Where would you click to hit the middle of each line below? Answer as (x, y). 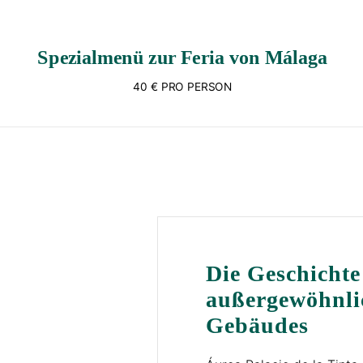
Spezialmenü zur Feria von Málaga (182, 58)
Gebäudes (257, 326)
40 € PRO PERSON (182, 87)
